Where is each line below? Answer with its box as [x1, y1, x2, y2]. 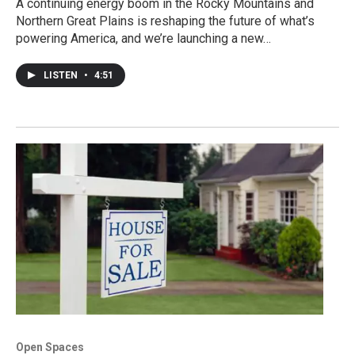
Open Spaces [16, 340, 84, 353]
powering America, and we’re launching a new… [16, 30, 271, 46]
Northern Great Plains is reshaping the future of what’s [16, 13, 315, 29]
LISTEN [44, 69, 80, 81]
